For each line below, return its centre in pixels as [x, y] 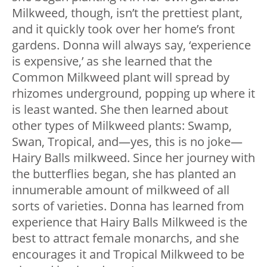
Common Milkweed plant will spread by [121, 77]
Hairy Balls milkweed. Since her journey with [133, 157]
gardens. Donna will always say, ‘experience [131, 45]
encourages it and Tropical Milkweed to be [128, 254]
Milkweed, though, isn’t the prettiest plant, [127, 13]
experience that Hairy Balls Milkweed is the [130, 222]
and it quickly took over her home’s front [123, 29]
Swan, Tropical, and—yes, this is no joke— [127, 141]
